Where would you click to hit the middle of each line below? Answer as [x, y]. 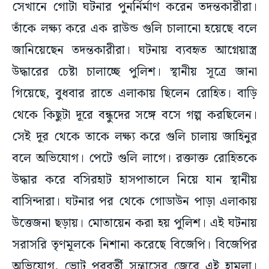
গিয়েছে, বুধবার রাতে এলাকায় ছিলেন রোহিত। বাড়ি [134, 94]
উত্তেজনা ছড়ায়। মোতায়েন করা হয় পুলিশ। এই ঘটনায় [134, 224]
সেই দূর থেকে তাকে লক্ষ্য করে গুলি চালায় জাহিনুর [134, 137]
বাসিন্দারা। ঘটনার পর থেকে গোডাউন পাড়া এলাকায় [134, 202]
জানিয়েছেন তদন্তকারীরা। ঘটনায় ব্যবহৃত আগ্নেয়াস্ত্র [134, 51]
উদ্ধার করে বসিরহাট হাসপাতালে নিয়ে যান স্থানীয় [134, 180]
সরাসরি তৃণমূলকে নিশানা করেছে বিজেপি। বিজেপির [134, 245]
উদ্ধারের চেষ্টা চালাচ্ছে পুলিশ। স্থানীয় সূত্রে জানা [134, 72]
